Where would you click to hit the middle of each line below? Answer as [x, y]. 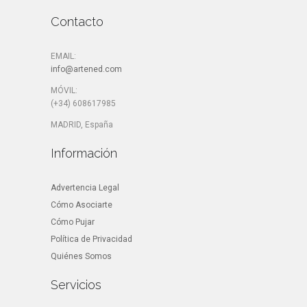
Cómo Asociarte [82, 205]
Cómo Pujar [73, 222]
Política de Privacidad [91, 239]
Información [84, 153]
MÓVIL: [64, 90]
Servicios [76, 284]
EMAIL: [63, 56]
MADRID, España [82, 124]
